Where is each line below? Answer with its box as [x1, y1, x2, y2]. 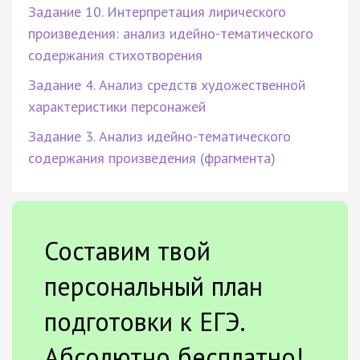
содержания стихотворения [28, 45, 202, 64]
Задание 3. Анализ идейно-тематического [28, 126, 291, 145]
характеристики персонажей [28, 96, 206, 116]
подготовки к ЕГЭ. [44, 304, 244, 338]
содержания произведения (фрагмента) [28, 148, 276, 167]
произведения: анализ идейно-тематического [28, 23, 313, 43]
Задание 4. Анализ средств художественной [28, 75, 305, 94]
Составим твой [44, 233, 211, 268]
